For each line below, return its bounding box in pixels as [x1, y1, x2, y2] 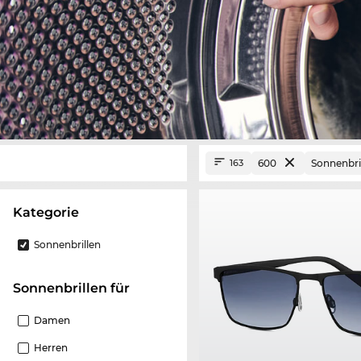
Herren [34, 341, 68, 354]
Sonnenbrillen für [21, 280, 130, 296]
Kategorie [23, 204, 79, 220]
